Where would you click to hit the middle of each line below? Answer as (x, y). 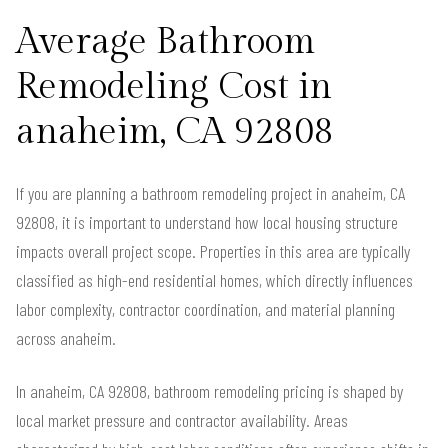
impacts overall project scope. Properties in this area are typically (213, 250)
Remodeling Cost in (174, 86)
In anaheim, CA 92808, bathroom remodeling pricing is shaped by (209, 390)
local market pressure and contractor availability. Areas (182, 419)
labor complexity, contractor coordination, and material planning (205, 308)
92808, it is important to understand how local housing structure (207, 221)
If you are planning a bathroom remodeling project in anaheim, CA (210, 192)
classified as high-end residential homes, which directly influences (214, 279)
